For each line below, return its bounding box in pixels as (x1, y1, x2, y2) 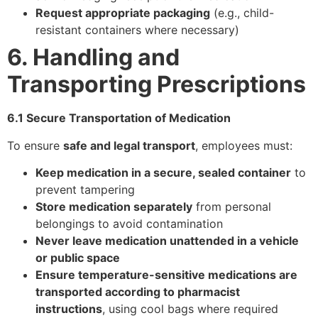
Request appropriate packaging (35, 6, 210, 21)
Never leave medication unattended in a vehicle (35, 234, 299, 248)
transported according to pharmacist (35, 285, 240, 300)
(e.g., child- (210, 6, 274, 21)
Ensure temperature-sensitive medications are (35, 268, 297, 283)
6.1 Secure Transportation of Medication (7, 111, 231, 126)
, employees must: (195, 138, 292, 153)
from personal (192, 199, 271, 214)
